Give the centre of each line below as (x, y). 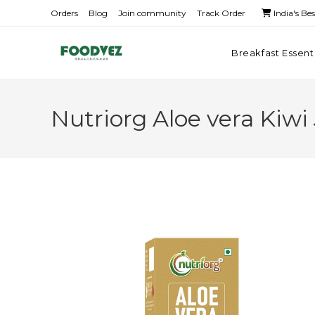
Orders (64, 13)
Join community (152, 13)
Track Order (221, 13)
